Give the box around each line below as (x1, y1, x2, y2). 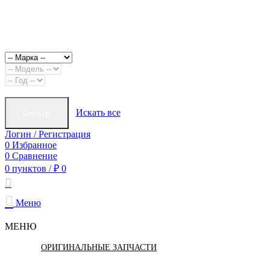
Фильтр (22, 108, 51, 118)
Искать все (75, 107, 121, 118)
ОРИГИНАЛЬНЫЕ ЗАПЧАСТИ (41, 242, 157, 252)
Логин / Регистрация (5, 128, 90, 139)
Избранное (12, 139, 57, 150)
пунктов (12, 163, 46, 174)
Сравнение (12, 150, 57, 161)
